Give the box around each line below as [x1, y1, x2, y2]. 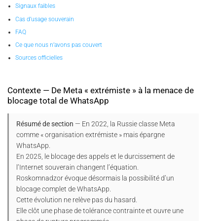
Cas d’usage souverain [15, 15, 74, 23]
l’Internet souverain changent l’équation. [16, 163, 139, 171]
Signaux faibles [15, 2, 55, 10]
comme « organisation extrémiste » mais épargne [16, 130, 165, 139]
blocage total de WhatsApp [7, 95, 109, 106]
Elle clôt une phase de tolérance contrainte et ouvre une [16, 206, 184, 215]
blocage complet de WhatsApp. [16, 184, 111, 193]
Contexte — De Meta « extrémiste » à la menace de [7, 85, 194, 95]
